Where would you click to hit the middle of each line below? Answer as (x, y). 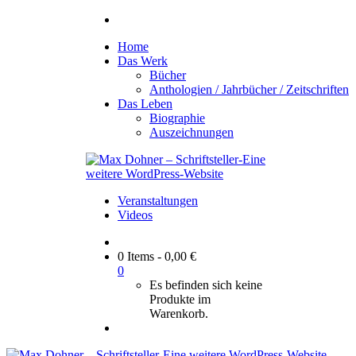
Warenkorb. (179, 313)
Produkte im (180, 299)
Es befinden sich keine (206, 285)
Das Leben (145, 104)
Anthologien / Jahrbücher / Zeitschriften (249, 89)
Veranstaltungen (158, 201)
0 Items (136, 256)
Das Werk (143, 61)
